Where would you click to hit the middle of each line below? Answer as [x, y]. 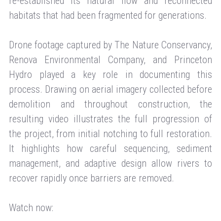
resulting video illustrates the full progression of [110, 119]
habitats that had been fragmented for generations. [108, 15]
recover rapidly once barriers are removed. [92, 178]
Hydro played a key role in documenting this [110, 74]
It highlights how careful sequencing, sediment [110, 148]
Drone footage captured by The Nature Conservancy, [110, 45]
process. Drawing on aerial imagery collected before [110, 89]
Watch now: [31, 207]
